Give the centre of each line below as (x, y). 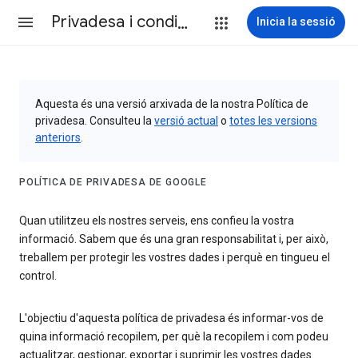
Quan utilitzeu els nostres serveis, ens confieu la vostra (157, 221)
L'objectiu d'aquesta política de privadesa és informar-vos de (171, 318)
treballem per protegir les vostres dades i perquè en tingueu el (175, 258)
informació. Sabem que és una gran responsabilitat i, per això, (174, 239)
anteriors (58, 137)
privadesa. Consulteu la (95, 121)
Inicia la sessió (296, 22)
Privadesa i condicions (183, 22)
